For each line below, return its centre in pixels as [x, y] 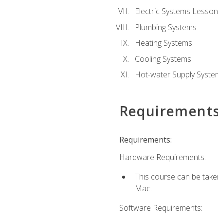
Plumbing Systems [165, 27]
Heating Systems [163, 43]
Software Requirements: [161, 208]
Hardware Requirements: [162, 157]
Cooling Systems [163, 59]
